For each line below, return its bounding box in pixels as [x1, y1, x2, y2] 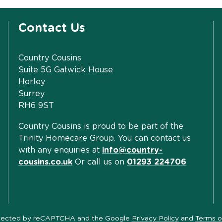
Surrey [18, 89, 45, 98]
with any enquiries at [18, 146, 103, 154]
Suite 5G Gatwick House [18, 65, 113, 74]
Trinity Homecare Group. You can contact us [18, 134, 191, 142]
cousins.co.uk [18, 158, 73, 166]
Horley [18, 77, 46, 86]
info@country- [102, 146, 163, 154]
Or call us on [72, 158, 127, 166]
